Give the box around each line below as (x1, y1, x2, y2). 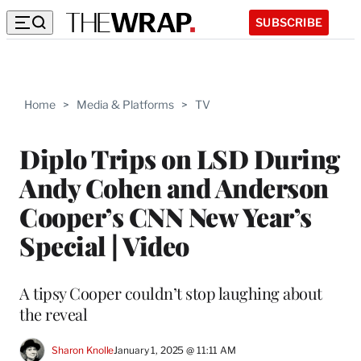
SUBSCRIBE (255, 15, 322, 29)
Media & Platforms (77, 98, 174, 111)
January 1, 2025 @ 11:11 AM (114, 344, 236, 357)
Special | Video (19, 227, 189, 263)
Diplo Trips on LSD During (19, 140, 340, 176)
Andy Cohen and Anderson (19, 169, 329, 205)
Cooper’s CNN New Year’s (19, 198, 312, 234)
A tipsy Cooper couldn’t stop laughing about (19, 281, 322, 304)
